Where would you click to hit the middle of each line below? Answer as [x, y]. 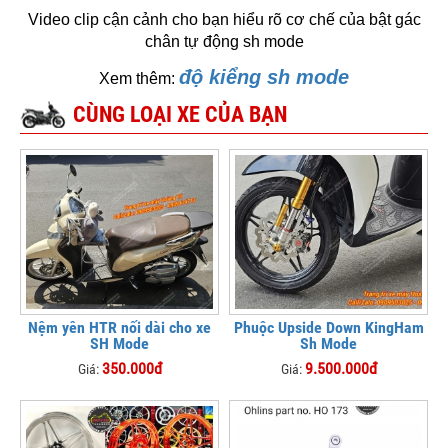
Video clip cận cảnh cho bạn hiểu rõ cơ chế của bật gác [224, 20]
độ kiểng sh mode [264, 77]
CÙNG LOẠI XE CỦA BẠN [180, 115]
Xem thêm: [139, 79]
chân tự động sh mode [224, 42]
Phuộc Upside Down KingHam [328, 327]
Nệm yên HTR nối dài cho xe [119, 327]
